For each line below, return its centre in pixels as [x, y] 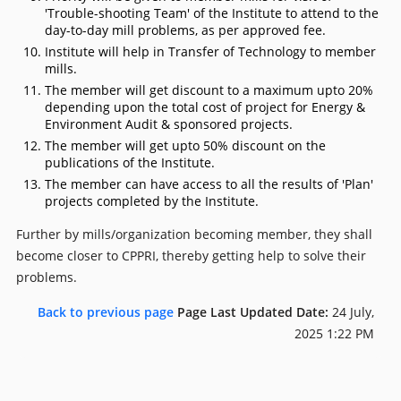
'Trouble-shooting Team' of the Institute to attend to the [212, 13]
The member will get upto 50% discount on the [185, 146]
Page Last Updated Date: [255, 312]
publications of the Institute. [130, 163]
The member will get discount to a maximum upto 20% [209, 90]
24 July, [353, 312]
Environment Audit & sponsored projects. [169, 124]
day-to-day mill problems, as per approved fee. [185, 30]
